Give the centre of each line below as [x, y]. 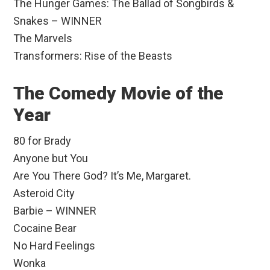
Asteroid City [44, 193]
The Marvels [43, 39]
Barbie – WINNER [55, 211]
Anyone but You [51, 159]
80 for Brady [42, 141]
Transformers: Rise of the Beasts [93, 56]
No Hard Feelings [55, 246]
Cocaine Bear [45, 228]
